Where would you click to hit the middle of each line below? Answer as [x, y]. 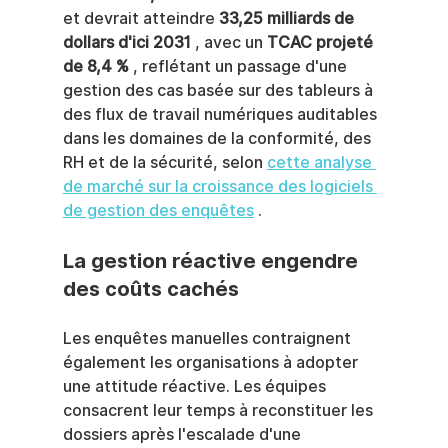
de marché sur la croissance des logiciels [219, 186]
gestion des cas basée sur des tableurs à [219, 90]
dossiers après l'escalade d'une [183, 434]
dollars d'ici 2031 [126, 42]
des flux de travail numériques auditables [221, 114]
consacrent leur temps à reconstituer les [219, 410]
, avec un [228, 42]
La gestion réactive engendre [212, 261]
